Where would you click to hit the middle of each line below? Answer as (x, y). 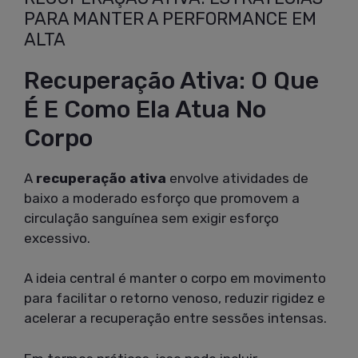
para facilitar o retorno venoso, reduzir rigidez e (175, 298)
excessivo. (57, 238)
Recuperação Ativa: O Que (171, 80)
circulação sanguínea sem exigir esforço (151, 218)
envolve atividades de (237, 178)
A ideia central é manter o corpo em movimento (175, 278)
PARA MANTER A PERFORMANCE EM (170, 18)
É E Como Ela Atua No (145, 109)
